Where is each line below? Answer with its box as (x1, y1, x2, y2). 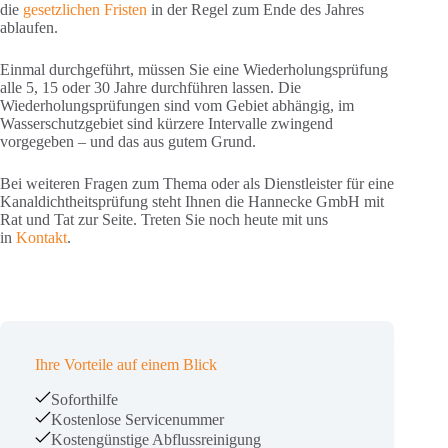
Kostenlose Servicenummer (51, 410, 224, 428)
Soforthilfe (51, 390, 118, 408)
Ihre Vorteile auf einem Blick (35, 355, 217, 373)
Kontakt (16, 228, 67, 246)
